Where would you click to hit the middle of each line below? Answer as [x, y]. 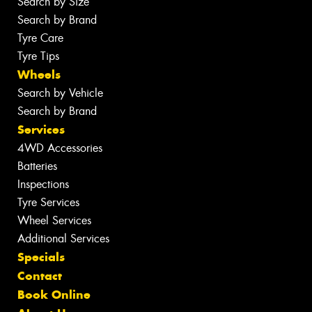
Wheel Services [54, 220]
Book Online [54, 294]
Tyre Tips [38, 56]
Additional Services [63, 238]
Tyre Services [48, 202]
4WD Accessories [60, 148]
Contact [40, 275]
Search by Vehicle [60, 93]
